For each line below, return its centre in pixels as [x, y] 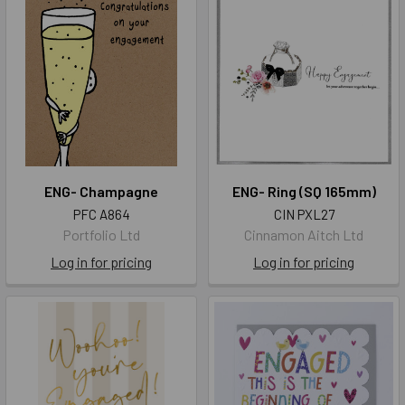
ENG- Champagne [101, 192]
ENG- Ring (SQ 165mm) [304, 192]
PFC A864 [101, 215]
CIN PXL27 [304, 215]
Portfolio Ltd [101, 235]
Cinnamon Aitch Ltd [304, 235]
